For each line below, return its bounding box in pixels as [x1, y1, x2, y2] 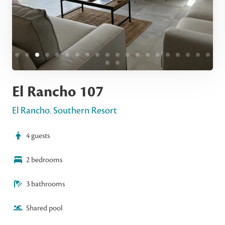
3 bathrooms [26, 179, 65, 188]
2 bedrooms [26, 155, 62, 164]
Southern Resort [53, 104, 117, 116]
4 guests [26, 131, 50, 140]
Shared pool [26, 203, 63, 212]
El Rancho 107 [12, 82, 103, 101]
